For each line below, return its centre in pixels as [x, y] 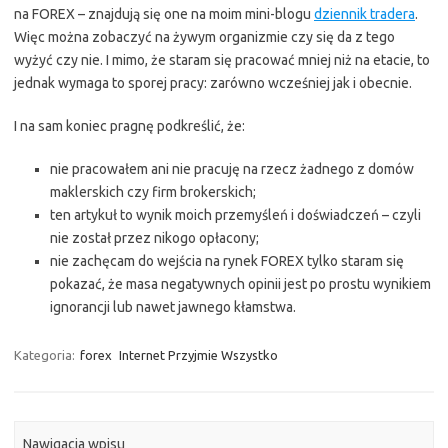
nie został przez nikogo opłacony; [154, 238]
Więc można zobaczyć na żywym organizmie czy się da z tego [204, 37]
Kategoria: [46, 355]
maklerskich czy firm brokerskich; [153, 192]
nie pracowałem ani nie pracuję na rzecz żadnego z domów [232, 169]
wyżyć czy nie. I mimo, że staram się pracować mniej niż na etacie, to [222, 60]
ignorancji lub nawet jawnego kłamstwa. [173, 307]
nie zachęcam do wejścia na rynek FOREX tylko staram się [227, 261]
